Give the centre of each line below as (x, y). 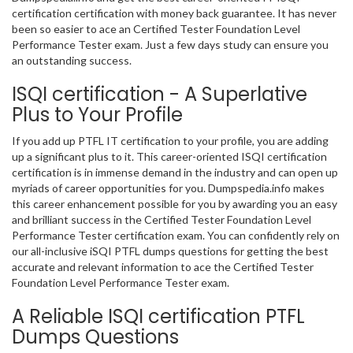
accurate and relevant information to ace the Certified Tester (163, 266)
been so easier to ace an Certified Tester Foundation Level (156, 28)
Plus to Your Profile (97, 114)
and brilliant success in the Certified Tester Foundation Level (162, 219)
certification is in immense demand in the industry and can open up (175, 172)
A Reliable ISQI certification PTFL (158, 316)
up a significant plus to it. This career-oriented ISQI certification (169, 156)
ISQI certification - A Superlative (160, 94)
